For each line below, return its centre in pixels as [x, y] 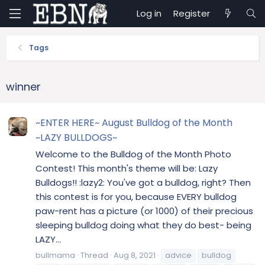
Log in [149, 13]
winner [23, 86]
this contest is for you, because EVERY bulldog [136, 197]
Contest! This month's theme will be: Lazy [127, 169]
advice [178, 255]
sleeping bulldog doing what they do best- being [143, 225]
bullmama [55, 255]
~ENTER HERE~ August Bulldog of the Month [134, 123]
